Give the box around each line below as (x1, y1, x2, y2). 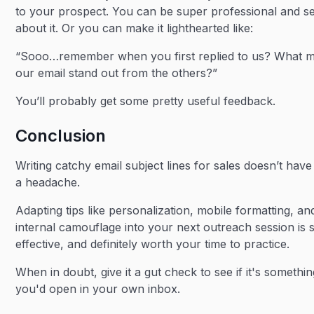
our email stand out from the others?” (15, 66, 218, 80)
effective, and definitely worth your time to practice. (15, 237, 290, 251)
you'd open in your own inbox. (15, 282, 181, 296)
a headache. (15, 175, 84, 189)
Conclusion (15, 125, 107, 146)
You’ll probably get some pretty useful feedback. (15, 94, 276, 108)
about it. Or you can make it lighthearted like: (15, 21, 254, 35)
